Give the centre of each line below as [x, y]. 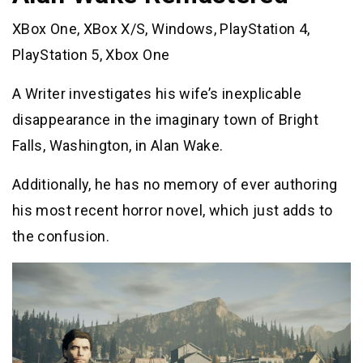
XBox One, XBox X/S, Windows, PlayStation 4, [161, 28]
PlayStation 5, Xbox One [91, 54]
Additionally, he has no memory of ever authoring [175, 184]
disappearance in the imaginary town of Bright [166, 119]
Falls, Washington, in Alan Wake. [118, 145]
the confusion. [61, 236]
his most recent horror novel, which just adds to [173, 210]
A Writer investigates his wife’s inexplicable [157, 93]
